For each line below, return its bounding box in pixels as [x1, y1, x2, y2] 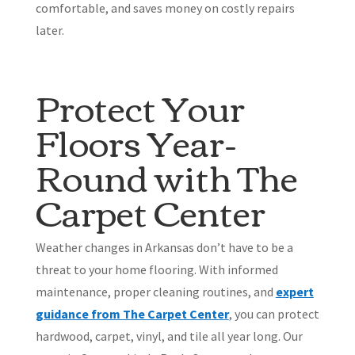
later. [35, 22, 64, 39]
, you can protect [228, 306, 319, 323]
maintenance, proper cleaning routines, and [35, 284, 276, 300]
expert [275, 284, 314, 300]
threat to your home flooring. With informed [35, 261, 278, 278]
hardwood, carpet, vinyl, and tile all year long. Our [35, 328, 303, 345]
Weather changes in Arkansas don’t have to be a [35, 239, 293, 256]
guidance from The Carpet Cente [35, 306, 224, 323]
